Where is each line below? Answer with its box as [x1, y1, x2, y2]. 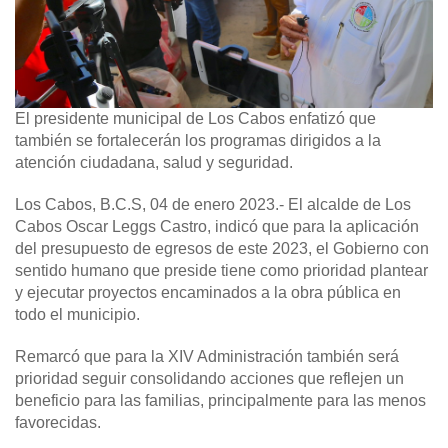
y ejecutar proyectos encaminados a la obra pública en [15, 284, 401, 302]
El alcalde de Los [284, 196, 411, 214]
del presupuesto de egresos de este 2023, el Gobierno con [15, 240, 429, 258]
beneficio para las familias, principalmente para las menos [15, 392, 426, 410]
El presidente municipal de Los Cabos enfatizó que [15, 110, 376, 128]
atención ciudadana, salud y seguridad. [15, 154, 293, 172]
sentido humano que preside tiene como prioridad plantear [15, 262, 428, 280]
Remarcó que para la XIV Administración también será [15, 348, 399, 366]
